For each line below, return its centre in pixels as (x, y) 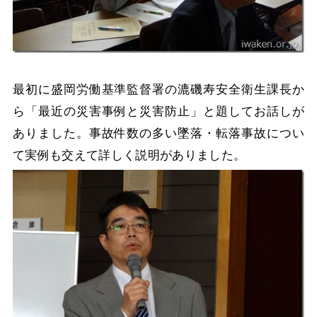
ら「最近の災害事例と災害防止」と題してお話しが (158, 111)
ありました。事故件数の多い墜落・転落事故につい (158, 133)
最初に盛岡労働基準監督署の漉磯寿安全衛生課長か (158, 89)
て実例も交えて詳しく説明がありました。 (129, 155)
